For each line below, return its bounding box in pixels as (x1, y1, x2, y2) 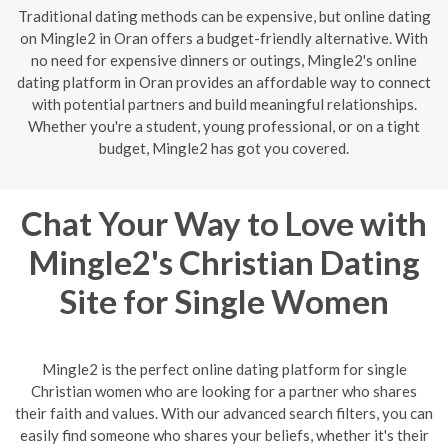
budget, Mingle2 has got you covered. (99, 138, 349, 157)
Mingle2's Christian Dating (28, 241, 420, 282)
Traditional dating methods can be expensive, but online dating (17, 6, 431, 25)
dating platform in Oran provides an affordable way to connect (17, 72, 431, 91)
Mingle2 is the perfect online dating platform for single (41, 360, 407, 378)
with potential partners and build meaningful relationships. (31, 94, 417, 113)
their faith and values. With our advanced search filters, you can (15, 404, 433, 422)
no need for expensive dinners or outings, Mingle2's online (31, 50, 417, 69)
